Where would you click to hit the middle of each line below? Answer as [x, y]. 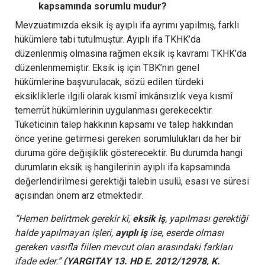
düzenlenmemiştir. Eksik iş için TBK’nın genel [107, 67]
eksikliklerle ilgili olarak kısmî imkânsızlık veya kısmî [124, 96]
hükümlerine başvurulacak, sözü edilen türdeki [109, 82]
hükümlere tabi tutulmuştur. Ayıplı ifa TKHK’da [108, 39]
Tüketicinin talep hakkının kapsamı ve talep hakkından [124, 124]
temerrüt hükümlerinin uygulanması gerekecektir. [114, 110]
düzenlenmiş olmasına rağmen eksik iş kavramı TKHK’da [131, 53]
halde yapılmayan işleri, [65, 232]
